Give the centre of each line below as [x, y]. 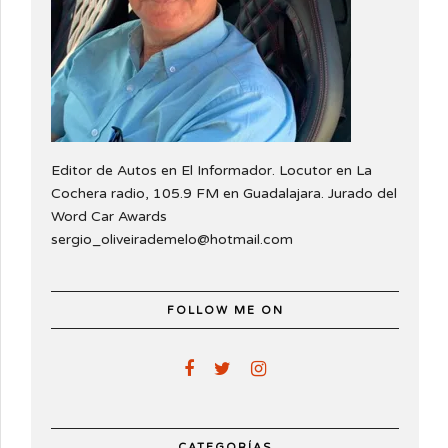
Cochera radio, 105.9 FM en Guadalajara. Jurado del [224, 193]
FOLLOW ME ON [225, 310]
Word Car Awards [109, 216]
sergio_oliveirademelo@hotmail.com [172, 239]
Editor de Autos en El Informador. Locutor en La [211, 170]
